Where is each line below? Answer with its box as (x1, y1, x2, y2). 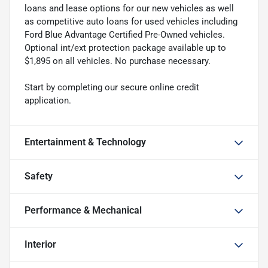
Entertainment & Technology (25, 136, 146, 148)
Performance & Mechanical (25, 205, 142, 217)
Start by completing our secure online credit (25, 82, 199, 93)
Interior (25, 239, 56, 251)
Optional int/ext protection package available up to (25, 42, 226, 54)
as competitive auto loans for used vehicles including (25, 16, 237, 28)
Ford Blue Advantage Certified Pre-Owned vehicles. (25, 29, 225, 41)
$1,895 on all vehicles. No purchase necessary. (25, 56, 211, 67)
